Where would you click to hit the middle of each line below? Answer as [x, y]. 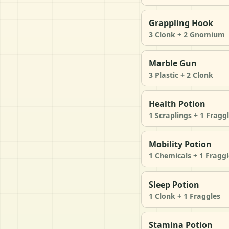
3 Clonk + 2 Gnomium [187, 35]
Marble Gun [173, 63]
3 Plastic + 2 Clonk [181, 75]
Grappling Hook [181, 23]
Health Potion [177, 104]
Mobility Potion [180, 144]
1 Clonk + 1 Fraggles [185, 196]
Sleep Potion [174, 185]
